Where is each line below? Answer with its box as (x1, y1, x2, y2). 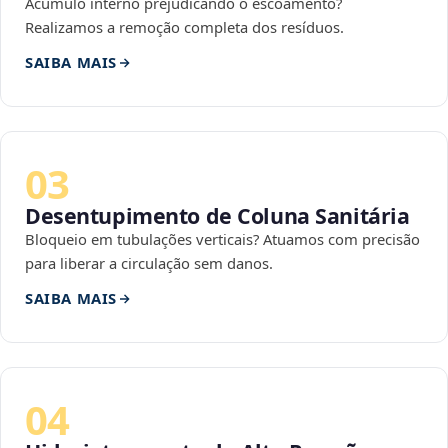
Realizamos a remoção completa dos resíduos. (25, 17, 344, 38)
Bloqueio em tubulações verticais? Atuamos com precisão (25, 229, 420, 250)
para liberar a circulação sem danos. (25, 253, 273, 274)
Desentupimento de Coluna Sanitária (25, 201, 410, 231)
